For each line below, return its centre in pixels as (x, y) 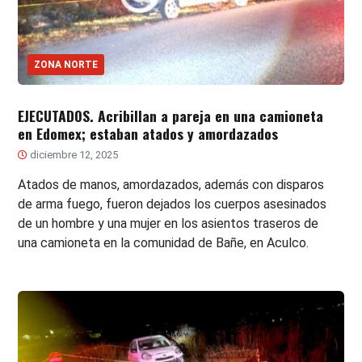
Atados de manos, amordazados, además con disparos (171, 184)
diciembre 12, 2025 (73, 154)
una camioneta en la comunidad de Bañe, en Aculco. (164, 242)
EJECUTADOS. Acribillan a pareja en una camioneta (171, 115)
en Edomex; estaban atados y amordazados (148, 133)
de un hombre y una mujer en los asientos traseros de (168, 223)
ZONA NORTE (66, 64)
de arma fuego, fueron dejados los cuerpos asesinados (173, 204)
